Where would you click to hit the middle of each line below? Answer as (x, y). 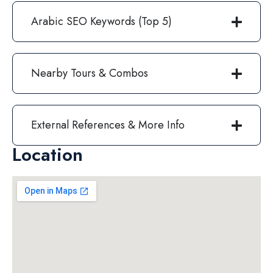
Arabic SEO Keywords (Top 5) (101, 21)
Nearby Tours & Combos (90, 73)
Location (48, 154)
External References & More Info (108, 125)
